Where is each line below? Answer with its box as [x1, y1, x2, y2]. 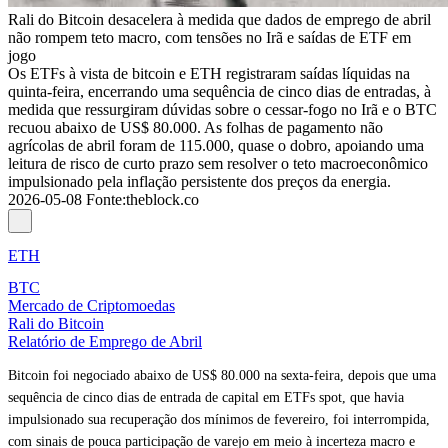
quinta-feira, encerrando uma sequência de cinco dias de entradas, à [8, 83, 431, 100]
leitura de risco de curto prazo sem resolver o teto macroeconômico [8, 155, 428, 172]
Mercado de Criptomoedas [8, 297, 175, 314]
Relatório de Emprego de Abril [8, 333, 202, 350]
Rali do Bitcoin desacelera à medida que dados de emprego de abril [8, 11, 431, 28]
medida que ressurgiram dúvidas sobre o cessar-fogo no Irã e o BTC [8, 101, 437, 118]
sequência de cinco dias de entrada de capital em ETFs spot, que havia [8, 390, 404, 405]
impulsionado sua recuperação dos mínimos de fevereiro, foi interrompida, [8, 412, 430, 427]
